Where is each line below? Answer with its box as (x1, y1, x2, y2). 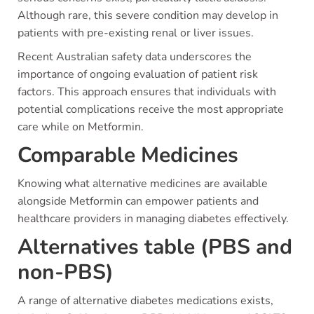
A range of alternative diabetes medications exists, (18, 293, 273, 308)
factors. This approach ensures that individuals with (18, 84, 276, 100)
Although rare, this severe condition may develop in (18, 8, 278, 23)
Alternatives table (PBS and (18, 233, 292, 261)
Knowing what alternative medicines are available (18, 176, 268, 191)
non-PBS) (18, 258, 114, 287)
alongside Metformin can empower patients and (18, 193, 259, 209)
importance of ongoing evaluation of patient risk (18, 67, 258, 82)
